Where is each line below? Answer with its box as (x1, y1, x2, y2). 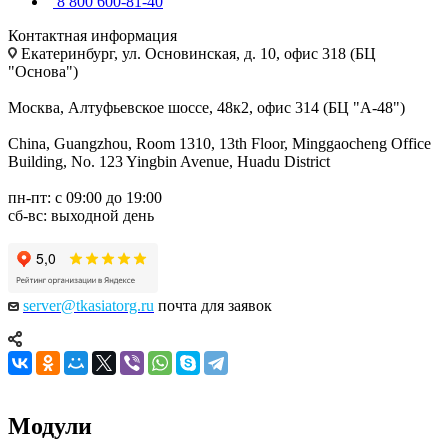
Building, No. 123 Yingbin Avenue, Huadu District (8, 152, 330, 170)
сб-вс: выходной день (8, 206, 154, 224)
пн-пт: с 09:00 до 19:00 (8, 188, 162, 206)
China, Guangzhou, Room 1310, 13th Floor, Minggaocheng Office (8, 134, 431, 152)
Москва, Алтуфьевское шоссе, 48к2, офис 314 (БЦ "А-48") (8, 98, 405, 116)
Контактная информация (8, 26, 177, 44)
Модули (8, 412, 92, 439)
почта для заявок (154, 296, 272, 314)
